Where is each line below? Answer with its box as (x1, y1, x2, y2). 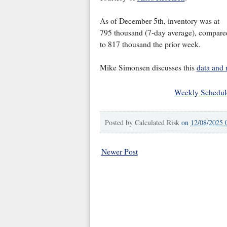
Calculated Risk (134, 118, 179, 128)
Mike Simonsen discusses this (99, 62, 197, 73)
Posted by (104, 118, 135, 128)
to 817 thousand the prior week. (99, 39, 205, 50)
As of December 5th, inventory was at (99, 16, 219, 26)
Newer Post (101, 146, 138, 157)
